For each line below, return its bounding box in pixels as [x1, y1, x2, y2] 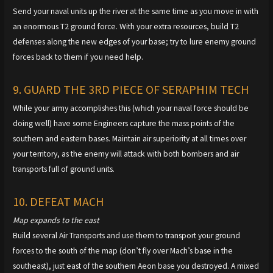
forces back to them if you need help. [13, 51, 144, 62]
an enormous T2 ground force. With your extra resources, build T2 [13, 21, 239, 32]
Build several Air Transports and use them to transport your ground [13, 230, 241, 241]
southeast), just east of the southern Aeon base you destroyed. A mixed [13, 260, 260, 271]
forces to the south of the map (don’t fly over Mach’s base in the [13, 245, 233, 256]
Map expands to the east [13, 214, 100, 225]
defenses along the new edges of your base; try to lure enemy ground [13, 36, 257, 47]
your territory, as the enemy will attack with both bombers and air [13, 148, 239, 159]
